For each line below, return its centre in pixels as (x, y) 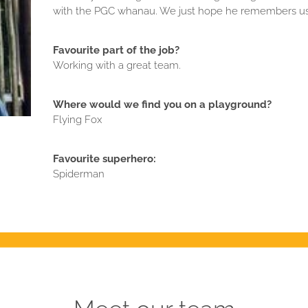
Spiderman (78, 173)
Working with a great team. (117, 65)
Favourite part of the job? (116, 49)
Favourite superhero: (104, 158)
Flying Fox (77, 119)
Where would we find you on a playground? (162, 104)
